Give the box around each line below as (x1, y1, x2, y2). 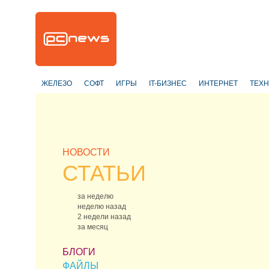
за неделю (77, 192, 113, 201)
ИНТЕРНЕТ (199, 79, 238, 88)
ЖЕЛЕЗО (41, 79, 72, 88)
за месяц (77, 223, 108, 231)
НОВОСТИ (62, 147, 110, 157)
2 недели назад (77, 213, 131, 221)
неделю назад (77, 202, 126, 211)
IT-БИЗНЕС (149, 79, 187, 88)
